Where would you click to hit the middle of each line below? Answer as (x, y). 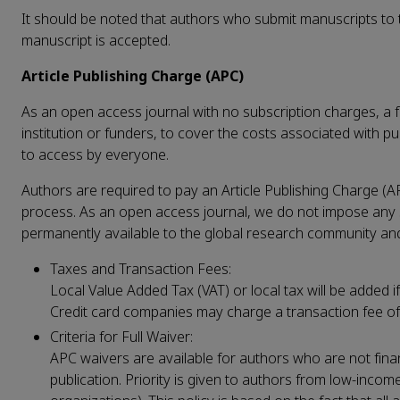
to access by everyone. (95, 154)
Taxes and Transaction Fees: (142, 269)
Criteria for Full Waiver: (121, 337)
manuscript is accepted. (96, 40)
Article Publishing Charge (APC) (133, 76)
